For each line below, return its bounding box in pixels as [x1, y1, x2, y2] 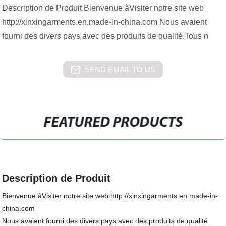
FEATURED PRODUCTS [43, 116, 183, 130]
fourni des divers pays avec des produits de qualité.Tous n [2, 32, 209, 40]
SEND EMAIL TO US [85, 65, 155, 74]
